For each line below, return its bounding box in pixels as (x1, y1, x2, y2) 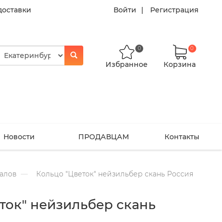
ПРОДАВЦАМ (78, 132, 129, 141)
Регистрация (150, 5, 199, 14)
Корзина (164, 60, 196, 69)
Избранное (106, 60, 148, 69)
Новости (3, 132, 35, 141)
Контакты (164, 132, 199, 141)
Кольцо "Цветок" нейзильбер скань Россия (34, 169, 193, 178)
